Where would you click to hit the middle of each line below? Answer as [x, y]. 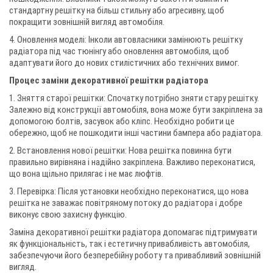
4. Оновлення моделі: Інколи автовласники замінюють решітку [126, 40]
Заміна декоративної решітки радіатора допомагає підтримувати [133, 232]
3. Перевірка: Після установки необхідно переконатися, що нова [129, 191]
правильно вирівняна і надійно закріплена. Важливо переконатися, [132, 162]
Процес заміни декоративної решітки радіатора [109, 80]
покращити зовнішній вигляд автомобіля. [87, 22]
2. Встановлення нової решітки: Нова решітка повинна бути [120, 151]
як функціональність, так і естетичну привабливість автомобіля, [129, 244]
